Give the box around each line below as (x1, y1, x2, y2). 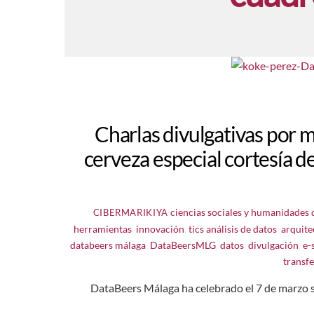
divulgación (247, 238, 299, 251)
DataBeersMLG (149, 238, 216, 251)
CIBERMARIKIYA (93, 206, 169, 218)
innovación (136, 222, 185, 235)
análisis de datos (206, 222, 278, 235)
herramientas (74, 222, 132, 235)
